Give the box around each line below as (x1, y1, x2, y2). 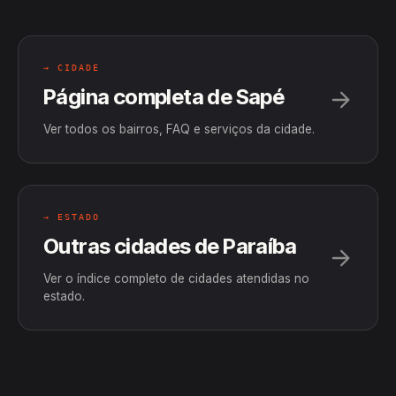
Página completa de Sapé (43, 84, 285, 110)
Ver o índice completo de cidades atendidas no (43, 271, 309, 286)
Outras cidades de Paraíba (43, 233, 296, 259)
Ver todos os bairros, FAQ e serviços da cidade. (43, 122, 315, 136)
